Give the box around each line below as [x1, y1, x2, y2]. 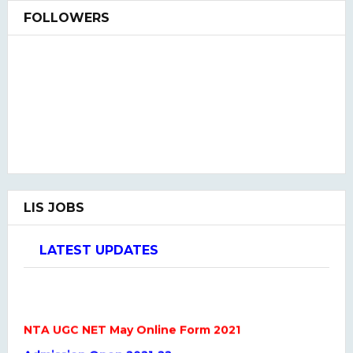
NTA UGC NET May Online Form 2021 [23, 307, 240, 321]
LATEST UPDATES [39, 242, 158, 258]
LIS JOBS [23, 199, 84, 215]
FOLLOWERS [23, 9, 110, 25]
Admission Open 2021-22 [23, 332, 172, 347]
